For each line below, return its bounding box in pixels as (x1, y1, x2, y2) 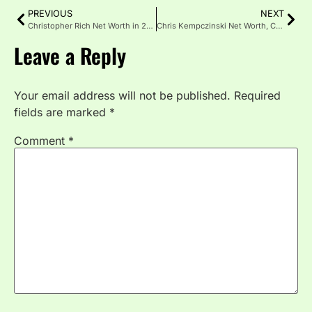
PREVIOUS (28, 8, 72, 19)
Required (234, 88, 281, 103)
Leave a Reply (14, 40, 126, 72)
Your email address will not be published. (14, 88, 231, 103)
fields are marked (14, 105, 109, 120)
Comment (14, 133, 68, 148)
